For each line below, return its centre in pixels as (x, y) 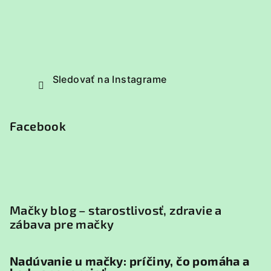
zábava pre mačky (62, 224)
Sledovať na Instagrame (109, 79)
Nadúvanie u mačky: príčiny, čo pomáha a (130, 261)
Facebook (38, 126)
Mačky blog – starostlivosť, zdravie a (116, 210)
